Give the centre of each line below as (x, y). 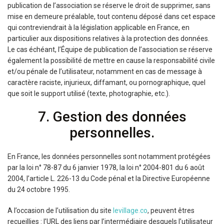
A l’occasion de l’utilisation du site (60, 210)
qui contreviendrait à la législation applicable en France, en (98, 27)
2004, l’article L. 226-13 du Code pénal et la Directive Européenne (109, 178)
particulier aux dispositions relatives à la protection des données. (108, 38)
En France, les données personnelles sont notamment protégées (109, 156)
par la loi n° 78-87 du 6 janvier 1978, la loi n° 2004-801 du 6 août (106, 167)
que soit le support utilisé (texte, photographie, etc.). (89, 93)
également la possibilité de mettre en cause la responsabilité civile (111, 60)
